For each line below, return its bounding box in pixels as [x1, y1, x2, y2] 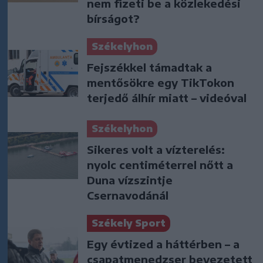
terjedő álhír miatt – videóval [87, 91, 247, 105]
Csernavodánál [87, 188, 168, 203]
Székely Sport [92, 217, 166, 230]
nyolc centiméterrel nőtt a [87, 158, 233, 172]
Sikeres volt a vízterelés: [87, 143, 225, 157]
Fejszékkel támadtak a [87, 60, 212, 75]
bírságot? [87, 12, 140, 26]
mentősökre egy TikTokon [87, 76, 234, 90]
